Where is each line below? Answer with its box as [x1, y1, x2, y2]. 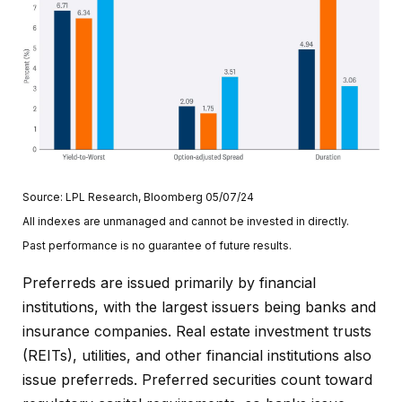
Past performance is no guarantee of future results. [22, 238, 292, 252]
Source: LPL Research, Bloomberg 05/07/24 [22, 189, 254, 204]
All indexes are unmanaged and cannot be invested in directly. [22, 214, 349, 228]
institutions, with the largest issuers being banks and [22, 297, 376, 316]
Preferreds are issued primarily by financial [22, 273, 316, 292]
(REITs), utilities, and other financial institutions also [22, 345, 371, 364]
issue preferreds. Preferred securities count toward [22, 370, 372, 389]
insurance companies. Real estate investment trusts [22, 321, 371, 340]
